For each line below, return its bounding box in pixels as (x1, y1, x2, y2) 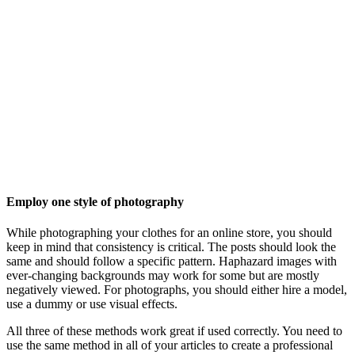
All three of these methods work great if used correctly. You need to (6, 324, 342, 338)
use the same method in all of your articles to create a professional (6, 338, 333, 353)
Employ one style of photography (6, 194, 184, 208)
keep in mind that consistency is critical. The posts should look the (6, 240, 336, 254)
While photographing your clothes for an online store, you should (6, 226, 332, 240)
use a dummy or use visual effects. (6, 297, 177, 311)
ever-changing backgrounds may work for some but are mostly (6, 269, 319, 283)
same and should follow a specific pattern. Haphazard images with (6, 254, 337, 269)
